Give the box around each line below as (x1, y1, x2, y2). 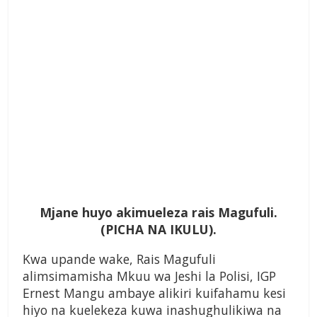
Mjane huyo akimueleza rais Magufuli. (40, 204, 277, 221)
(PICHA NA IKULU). (100, 221, 217, 238)
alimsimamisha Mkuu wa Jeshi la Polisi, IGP (23, 267, 276, 285)
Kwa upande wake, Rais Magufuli (23, 250, 216, 268)
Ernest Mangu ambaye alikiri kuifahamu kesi (23, 284, 286, 302)
